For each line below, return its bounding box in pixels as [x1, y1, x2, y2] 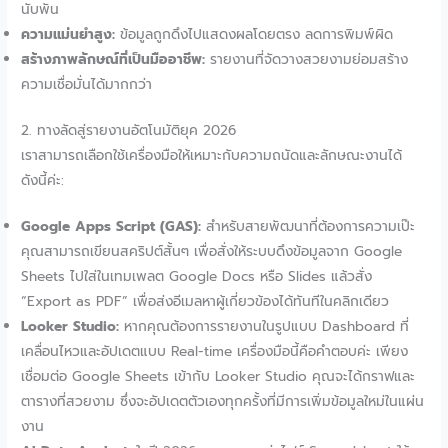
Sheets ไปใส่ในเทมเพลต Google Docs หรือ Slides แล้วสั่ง [21, 266, 373, 288]
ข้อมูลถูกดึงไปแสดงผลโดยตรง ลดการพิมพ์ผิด [115, 24, 394, 46]
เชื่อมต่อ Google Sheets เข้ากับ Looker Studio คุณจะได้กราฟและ [21, 366, 416, 388]
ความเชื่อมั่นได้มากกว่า [21, 74, 153, 96]
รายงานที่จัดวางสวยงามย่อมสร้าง [205, 49, 409, 71]
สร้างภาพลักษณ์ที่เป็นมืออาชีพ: [21, 49, 206, 71]
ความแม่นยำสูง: [21, 24, 116, 46]
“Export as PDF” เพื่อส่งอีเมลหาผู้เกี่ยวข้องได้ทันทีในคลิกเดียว [21, 291, 390, 313]
